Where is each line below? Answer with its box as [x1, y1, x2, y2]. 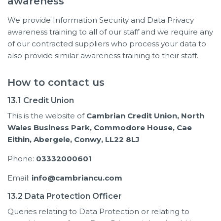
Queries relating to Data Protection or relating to [7, 206, 189, 216]
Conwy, [74, 134, 105, 144]
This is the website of [7, 110, 86, 120]
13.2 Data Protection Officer [7, 191, 122, 201]
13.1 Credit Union [7, 95, 74, 105]
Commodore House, [94, 122, 177, 132]
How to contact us [7, 76, 105, 88]
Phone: [7, 153, 36, 163]
